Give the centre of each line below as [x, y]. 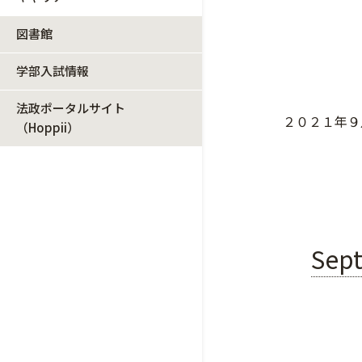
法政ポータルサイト [71, 108]
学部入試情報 [53, 71]
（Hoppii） [48, 127]
